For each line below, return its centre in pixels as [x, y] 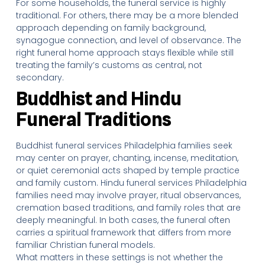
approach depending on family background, [111, 28]
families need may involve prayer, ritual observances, [128, 195]
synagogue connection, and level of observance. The [128, 40]
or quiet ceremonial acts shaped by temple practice [127, 170]
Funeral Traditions [93, 119]
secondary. [40, 77]
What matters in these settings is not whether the [119, 257]
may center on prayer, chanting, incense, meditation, [127, 158]
